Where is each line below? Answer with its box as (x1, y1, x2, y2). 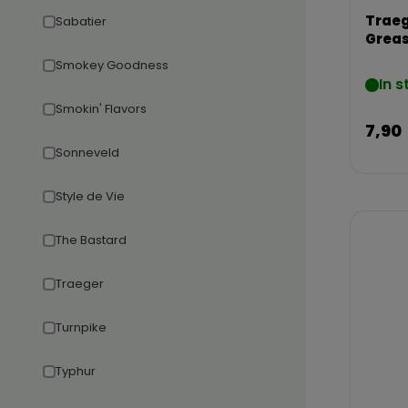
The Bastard (56, 231, 127, 249)
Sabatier (56, 13, 107, 30)
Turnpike (56, 319, 107, 336)
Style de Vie (56, 188, 125, 205)
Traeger (56, 275, 104, 292)
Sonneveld (56, 144, 119, 161)
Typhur (56, 362, 96, 380)
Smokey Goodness (56, 56, 168, 74)
